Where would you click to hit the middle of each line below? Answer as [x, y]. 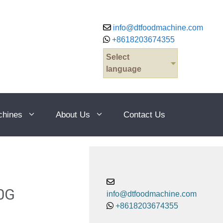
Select [118, 57]
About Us [73, 114]
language [124, 69]
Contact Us [144, 114]
